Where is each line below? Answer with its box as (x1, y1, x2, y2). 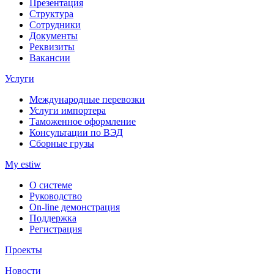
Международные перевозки (29, 94, 145, 105)
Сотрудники (29, 19, 81, 30)
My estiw (5, 158, 41, 169)
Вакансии (29, 52, 70, 63)
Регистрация (29, 223, 82, 234)
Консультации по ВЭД (29, 127, 123, 138)
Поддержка (29, 212, 76, 223)
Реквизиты (29, 41, 75, 52)
